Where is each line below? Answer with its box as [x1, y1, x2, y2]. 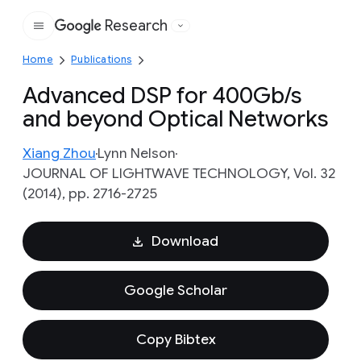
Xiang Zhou [23, 144, 96, 162]
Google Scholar [124, 281, 227, 299]
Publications [71, 53, 132, 65]
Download [151, 232, 218, 250]
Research [105, 17, 168, 35]
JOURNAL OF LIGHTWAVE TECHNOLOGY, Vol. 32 [23, 164, 335, 182]
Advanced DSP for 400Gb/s [23, 81, 301, 110]
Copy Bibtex [135, 330, 216, 348]
